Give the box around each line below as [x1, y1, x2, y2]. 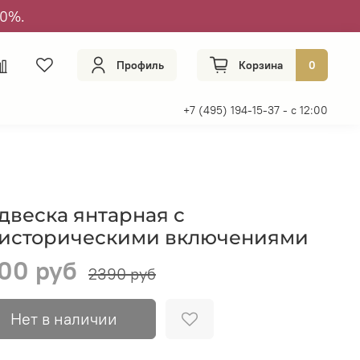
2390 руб [88, 263, 156, 284]
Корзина [239, 57, 283, 72]
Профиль [117, 57, 164, 72]
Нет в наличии [10, 308, 118, 329]
